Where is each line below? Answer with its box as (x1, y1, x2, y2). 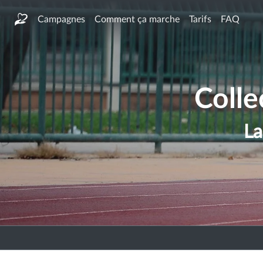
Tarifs (189, 14, 211, 24)
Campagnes (38, 14, 85, 24)
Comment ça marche (95, 14, 180, 24)
